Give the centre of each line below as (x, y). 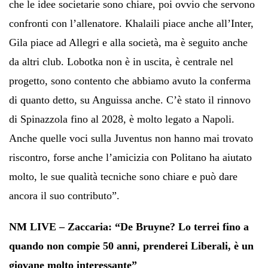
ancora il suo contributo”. (64, 195)
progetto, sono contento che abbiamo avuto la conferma (130, 80)
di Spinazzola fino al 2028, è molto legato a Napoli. (122, 119)
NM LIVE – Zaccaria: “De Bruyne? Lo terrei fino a (129, 226)
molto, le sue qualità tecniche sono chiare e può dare (123, 176)
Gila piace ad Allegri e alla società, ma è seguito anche (128, 42)
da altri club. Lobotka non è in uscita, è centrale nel (121, 61)
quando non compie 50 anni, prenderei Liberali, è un (131, 246)
